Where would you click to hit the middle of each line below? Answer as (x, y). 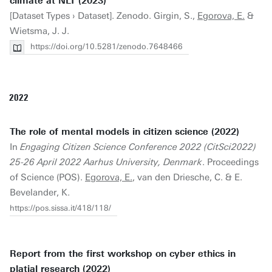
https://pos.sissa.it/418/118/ (60, 208)
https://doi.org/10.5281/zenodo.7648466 (107, 46)
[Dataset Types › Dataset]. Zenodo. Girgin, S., (104, 16)
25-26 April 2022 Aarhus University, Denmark (106, 162)
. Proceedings (230, 162)
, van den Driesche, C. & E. (187, 177)
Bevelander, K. (40, 192)
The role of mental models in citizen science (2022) (124, 132)
